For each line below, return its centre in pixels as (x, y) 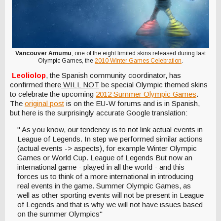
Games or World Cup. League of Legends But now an (105, 157)
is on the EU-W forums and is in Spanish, (132, 103)
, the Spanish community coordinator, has (113, 75)
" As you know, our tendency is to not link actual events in (110, 129)
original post (44, 103)
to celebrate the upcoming (53, 94)
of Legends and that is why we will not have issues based (110, 204)
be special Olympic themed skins (153, 84)
